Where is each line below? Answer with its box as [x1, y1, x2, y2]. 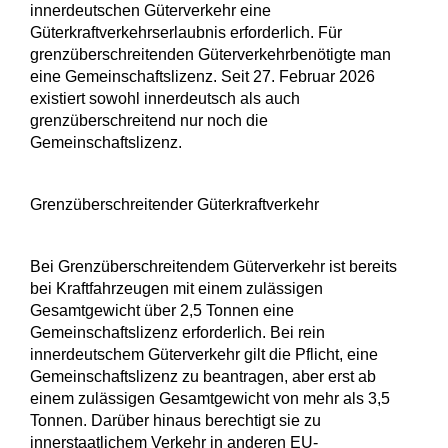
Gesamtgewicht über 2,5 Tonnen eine [30, 302, 294, 320]
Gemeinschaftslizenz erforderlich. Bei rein [30, 324, 325, 342]
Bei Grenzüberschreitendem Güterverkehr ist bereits [30, 258, 397, 276]
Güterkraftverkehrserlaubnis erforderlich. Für [30, 24, 342, 42]
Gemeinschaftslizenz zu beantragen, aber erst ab [30, 368, 376, 386]
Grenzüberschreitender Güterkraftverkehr [30, 196, 319, 214]
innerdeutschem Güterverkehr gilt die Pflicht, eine [30, 346, 378, 364]
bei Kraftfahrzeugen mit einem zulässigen [30, 280, 323, 298]
